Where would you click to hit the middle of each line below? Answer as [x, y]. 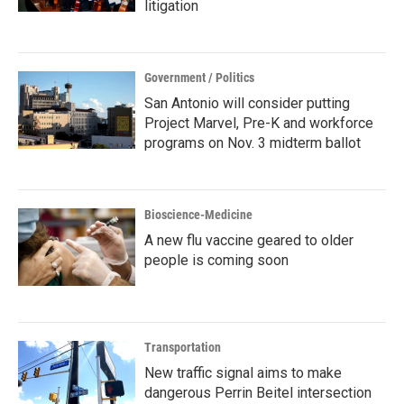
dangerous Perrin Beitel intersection [258, 393]
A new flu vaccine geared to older [249, 240]
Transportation [183, 347]
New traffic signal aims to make [243, 373]
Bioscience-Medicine [198, 215]
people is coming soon [216, 260]
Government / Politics [199, 78]
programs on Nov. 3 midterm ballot [252, 143]
